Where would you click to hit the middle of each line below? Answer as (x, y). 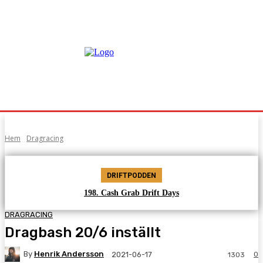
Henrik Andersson (69, 254)
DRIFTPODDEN (131, 176)
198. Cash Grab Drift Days (131, 193)
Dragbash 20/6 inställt (83, 232)
